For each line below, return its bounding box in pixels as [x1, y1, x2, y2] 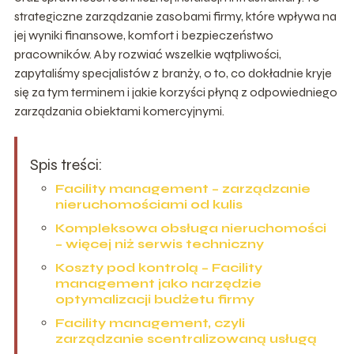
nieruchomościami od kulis [55, 197, 243, 213]
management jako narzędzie [55, 276, 262, 292]
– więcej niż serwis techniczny [55, 236, 264, 252]
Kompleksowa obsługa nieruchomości [55, 220, 326, 236]
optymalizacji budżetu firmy [55, 292, 254, 307]
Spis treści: [29, 155, 103, 175]
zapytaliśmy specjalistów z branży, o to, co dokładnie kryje [13, 66, 332, 81]
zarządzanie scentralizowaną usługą [55, 331, 317, 347]
